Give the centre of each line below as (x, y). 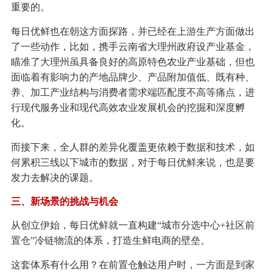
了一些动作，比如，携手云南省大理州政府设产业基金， (133, 47)
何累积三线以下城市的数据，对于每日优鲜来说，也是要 (133, 163)
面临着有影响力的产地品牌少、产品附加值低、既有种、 (133, 77)
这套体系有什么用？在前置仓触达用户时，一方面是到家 (133, 265)
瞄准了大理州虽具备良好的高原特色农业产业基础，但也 (133, 62)
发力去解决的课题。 (55, 178)
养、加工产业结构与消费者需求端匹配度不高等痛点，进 (133, 93)
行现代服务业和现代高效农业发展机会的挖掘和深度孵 (128, 108)
